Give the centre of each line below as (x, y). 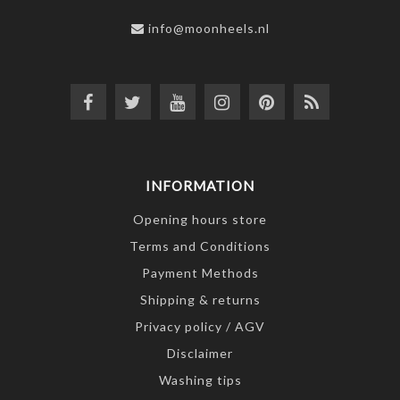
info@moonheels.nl (208, 29)
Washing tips (200, 380)
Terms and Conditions (200, 246)
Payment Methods (200, 273)
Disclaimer (200, 354)
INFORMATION (200, 186)
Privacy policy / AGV (200, 327)
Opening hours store (200, 220)
